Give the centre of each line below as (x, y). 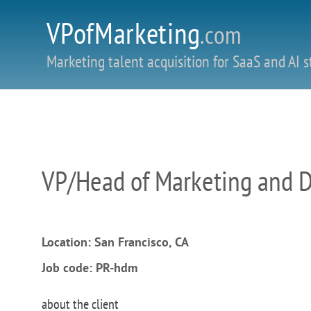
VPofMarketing (124, 33)
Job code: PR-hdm (90, 267)
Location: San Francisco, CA (115, 242)
